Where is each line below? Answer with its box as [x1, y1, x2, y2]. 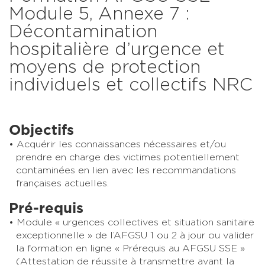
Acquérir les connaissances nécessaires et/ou [17, 139, 226, 149]
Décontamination [9, 22, 157, 41]
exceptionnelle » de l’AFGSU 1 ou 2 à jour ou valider [16, 230, 254, 240]
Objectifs [9, 123, 74, 138]
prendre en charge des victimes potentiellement [16, 152, 240, 162]
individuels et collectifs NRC [9, 76, 253, 94]
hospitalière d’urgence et [9, 40, 225, 59]
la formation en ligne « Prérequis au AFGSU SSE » [16, 243, 245, 253]
